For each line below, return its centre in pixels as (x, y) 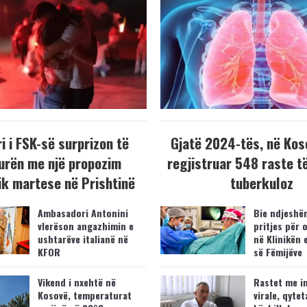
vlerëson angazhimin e (85, 226)
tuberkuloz (261, 183)
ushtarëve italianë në (83, 239)
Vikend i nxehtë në (76, 282)
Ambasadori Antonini (83, 213)
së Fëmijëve (278, 252)
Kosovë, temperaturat (84, 295)
